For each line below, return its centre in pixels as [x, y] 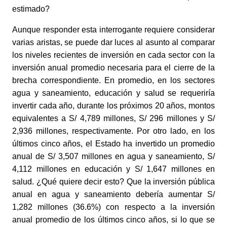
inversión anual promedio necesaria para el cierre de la [113, 67]
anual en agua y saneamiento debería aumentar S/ [113, 194]
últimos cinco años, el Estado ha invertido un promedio [113, 143]
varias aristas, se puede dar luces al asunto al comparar [113, 42]
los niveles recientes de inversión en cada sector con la [113, 55]
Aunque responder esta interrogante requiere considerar [113, 29]
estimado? [31, 9]
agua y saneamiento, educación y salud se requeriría [113, 93]
